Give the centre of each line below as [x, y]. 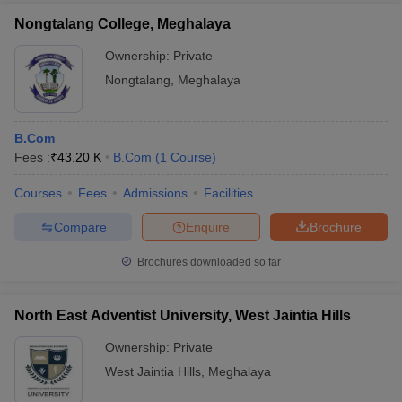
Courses [38, 193]
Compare [80, 227]
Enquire [208, 227]
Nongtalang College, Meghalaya [122, 24]
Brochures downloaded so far [208, 262]
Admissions [155, 193]
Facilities [228, 193]
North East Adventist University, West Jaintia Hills [183, 315]
